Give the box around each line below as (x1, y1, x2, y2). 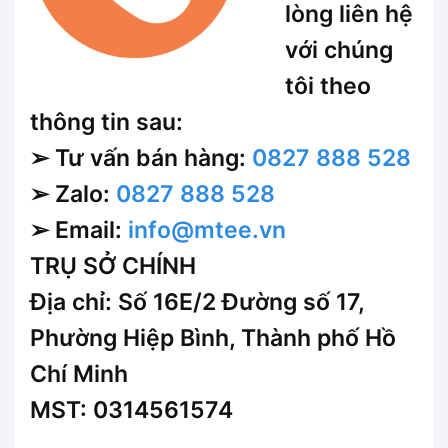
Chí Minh (30, 360, 128, 389)
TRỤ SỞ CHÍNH (30, 252, 196, 281)
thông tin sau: (30, 108, 183, 137)
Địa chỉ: (30, 288, 118, 317)
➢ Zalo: (30, 180, 116, 209)
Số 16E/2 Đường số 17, (118, 288, 364, 317)
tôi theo (285, 72, 372, 101)
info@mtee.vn (128, 216, 286, 245)
